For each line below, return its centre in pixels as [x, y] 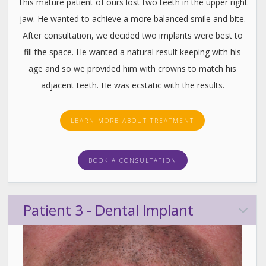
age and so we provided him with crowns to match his [132, 69]
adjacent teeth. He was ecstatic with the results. [132, 85]
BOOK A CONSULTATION [132, 161]
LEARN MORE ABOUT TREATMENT [132, 121]
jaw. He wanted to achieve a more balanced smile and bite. [132, 19]
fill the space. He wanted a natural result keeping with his [132, 52]
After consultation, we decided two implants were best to [132, 36]
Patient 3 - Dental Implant [109, 210]
